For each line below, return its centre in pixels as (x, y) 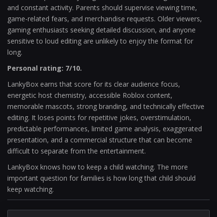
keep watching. (31, 189)
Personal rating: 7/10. (45, 68)
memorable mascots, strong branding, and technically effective (106, 106)
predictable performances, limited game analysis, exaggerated (105, 129)
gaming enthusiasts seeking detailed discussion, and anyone (101, 30)
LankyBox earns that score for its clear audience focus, (94, 84)
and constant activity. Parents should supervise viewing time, (102, 8)
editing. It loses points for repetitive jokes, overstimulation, (99, 117)
